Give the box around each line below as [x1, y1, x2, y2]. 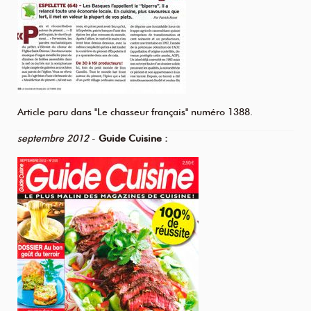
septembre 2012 [17, 133, 89, 144]
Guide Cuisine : [99, 133, 168, 144]
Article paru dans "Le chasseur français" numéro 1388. [17, 106, 253, 118]
